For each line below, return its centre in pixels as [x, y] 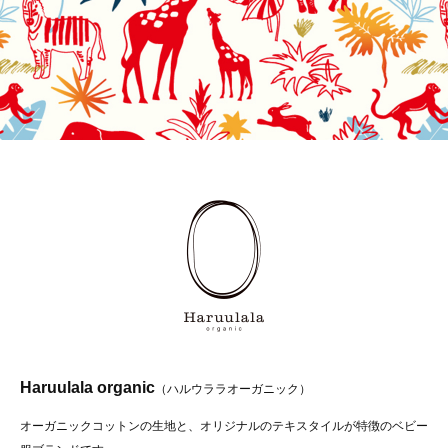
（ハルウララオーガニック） [233, 389]
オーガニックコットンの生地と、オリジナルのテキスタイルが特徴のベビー [224, 426]
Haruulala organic [87, 388]
